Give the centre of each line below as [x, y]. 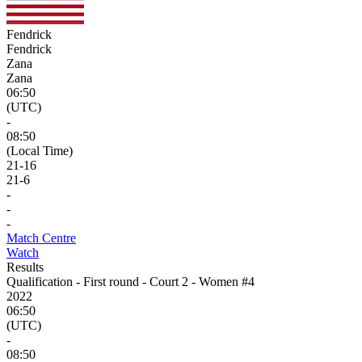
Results [25, 267]
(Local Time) [40, 150]
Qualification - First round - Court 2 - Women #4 [130, 281]
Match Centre [41, 238]
